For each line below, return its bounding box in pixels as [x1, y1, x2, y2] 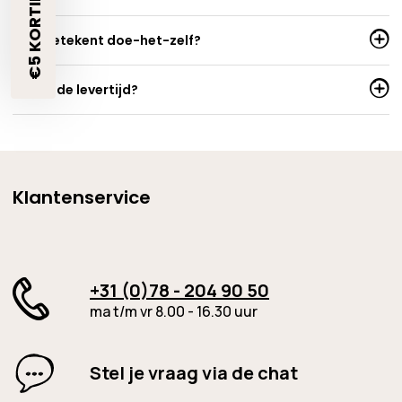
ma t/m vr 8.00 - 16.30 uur [90, 301, 258, 321]
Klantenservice [13, 184, 151, 210]
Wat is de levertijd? [13, 80, 138, 99]
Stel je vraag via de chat [90, 360, 298, 385]
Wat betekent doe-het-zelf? [13, 31, 201, 49]
